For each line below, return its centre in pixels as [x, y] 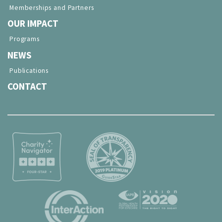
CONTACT [27, 86]
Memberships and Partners [52, 7]
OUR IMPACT [33, 24]
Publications [29, 70]
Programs [25, 39]
